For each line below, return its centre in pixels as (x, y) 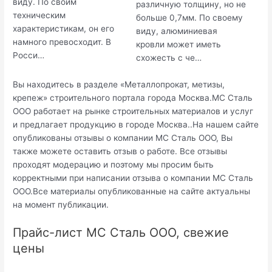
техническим (39, 15)
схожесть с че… (169, 57)
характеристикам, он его (64, 28)
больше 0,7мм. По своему (189, 17)
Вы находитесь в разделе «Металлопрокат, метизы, (119, 84)
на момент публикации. (61, 204)
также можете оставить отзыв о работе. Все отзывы (120, 151)
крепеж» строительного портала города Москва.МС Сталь (133, 97)
